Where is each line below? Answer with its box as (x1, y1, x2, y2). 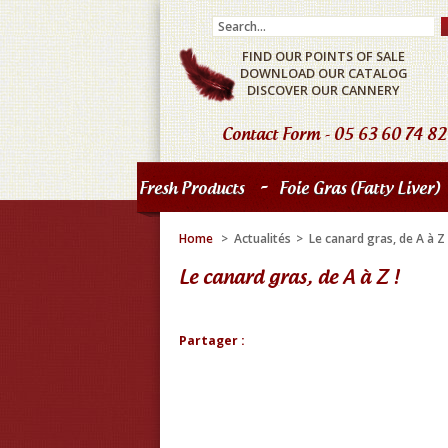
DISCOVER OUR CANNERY (247, 81, 400, 99)
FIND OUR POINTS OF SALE (242, 47, 405, 65)
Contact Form (222, 124, 320, 144)
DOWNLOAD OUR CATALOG (240, 64, 407, 82)
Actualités (234, 230, 291, 247)
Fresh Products (138, 178, 244, 198)
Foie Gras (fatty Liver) (278, 178, 440, 198)
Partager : (179, 332, 245, 349)
